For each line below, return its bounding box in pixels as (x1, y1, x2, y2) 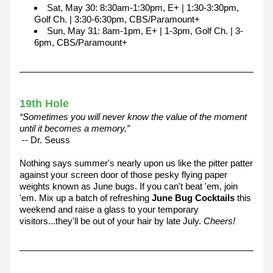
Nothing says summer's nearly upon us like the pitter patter (19, 158, 253, 168)
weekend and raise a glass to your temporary (19, 204, 199, 214)
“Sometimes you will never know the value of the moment (19, 112, 247, 122)
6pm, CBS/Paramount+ (34, 37, 127, 48)
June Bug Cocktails (152, 193, 235, 203)
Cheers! (204, 216, 235, 226)
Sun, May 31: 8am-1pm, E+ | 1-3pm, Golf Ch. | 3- (47, 26, 243, 36)
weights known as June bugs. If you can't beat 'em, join (19, 181, 238, 191)
